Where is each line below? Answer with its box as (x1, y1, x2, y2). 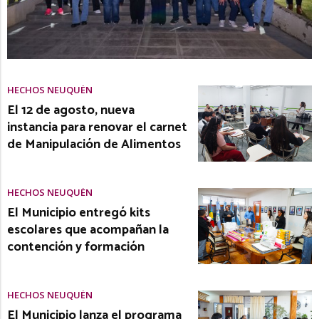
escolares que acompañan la (7, 219, 169, 241)
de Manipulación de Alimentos (7, 134, 181, 156)
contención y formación (7, 236, 145, 258)
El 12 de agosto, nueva (7, 100, 135, 122)
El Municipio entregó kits (7, 202, 150, 224)
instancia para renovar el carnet (7, 117, 187, 139)
